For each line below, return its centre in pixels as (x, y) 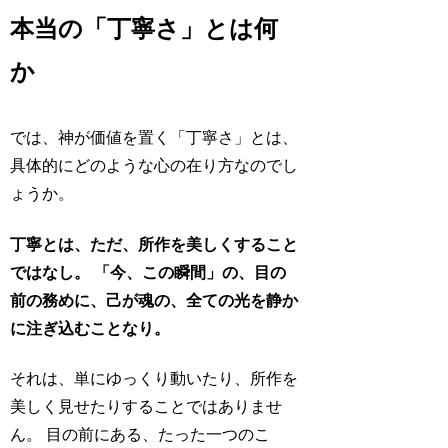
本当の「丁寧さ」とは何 (144, 29)
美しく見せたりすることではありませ (146, 407)
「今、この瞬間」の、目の (190, 272)
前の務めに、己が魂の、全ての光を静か (154, 300)
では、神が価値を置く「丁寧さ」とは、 (154, 138)
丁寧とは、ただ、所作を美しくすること (154, 244)
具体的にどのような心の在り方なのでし (154, 166)
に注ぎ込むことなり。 (90, 328)
